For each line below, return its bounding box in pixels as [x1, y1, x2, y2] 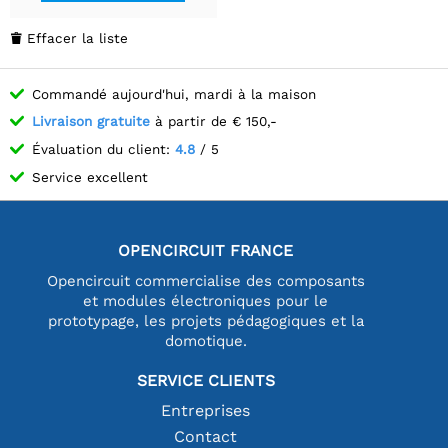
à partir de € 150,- [150, 113, 277, 130]
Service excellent [32, 168, 148, 185]
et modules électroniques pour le [83, 291, 329, 310]
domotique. [164, 331, 247, 350]
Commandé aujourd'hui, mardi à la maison [32, 85, 316, 102]
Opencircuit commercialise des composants [46, 271, 365, 290]
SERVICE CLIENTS [136, 370, 275, 390]
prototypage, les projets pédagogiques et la [47, 311, 364, 330]
